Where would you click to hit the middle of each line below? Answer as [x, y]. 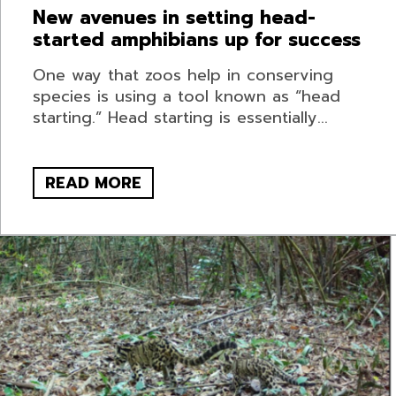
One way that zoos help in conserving [183, 76]
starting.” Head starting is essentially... [180, 118]
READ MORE [93, 183]
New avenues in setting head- [174, 18]
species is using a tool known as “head [186, 97]
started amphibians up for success [196, 40]
